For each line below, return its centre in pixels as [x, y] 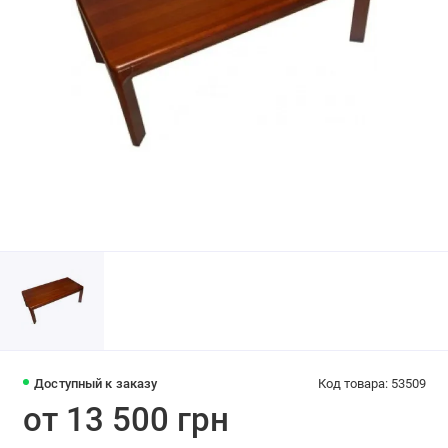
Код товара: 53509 [371, 384]
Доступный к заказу [96, 384]
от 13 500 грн [125, 420]
